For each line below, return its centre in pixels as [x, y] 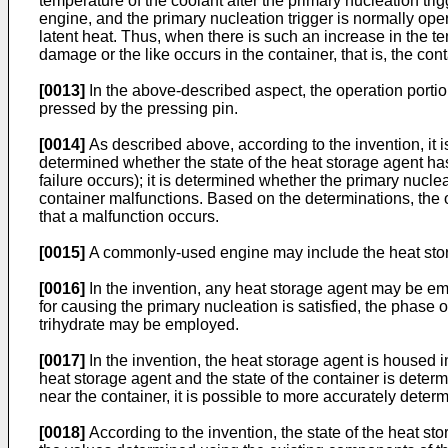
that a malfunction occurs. [129, 216]
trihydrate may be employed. [139, 324]
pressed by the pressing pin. [138, 108]
